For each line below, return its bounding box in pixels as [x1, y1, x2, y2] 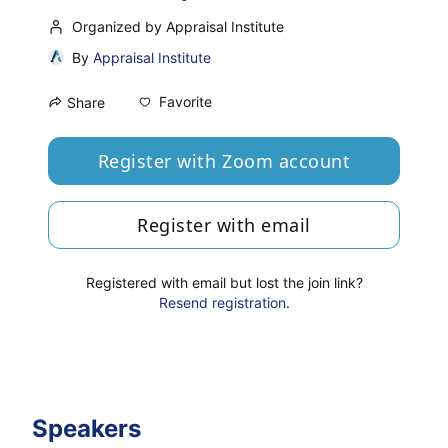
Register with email [137, 212, 311, 237]
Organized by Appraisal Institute [72, 17, 284, 35]
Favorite [159, 93, 212, 111]
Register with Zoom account [97, 148, 351, 173]
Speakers [32, 413, 141, 443]
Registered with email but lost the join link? [85, 273, 363, 291]
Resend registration [158, 293, 286, 311]
